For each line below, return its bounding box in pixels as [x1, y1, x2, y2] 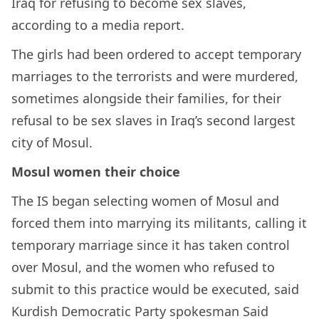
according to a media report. [11, 16, 184, 34]
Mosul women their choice [11, 163, 180, 181]
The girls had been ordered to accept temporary [11, 46, 301, 63]
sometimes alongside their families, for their [11, 90, 281, 108]
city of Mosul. [11, 134, 93, 152]
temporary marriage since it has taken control [11, 236, 290, 254]
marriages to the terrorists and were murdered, [11, 68, 298, 85]
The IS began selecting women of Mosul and [11, 192, 279, 210]
